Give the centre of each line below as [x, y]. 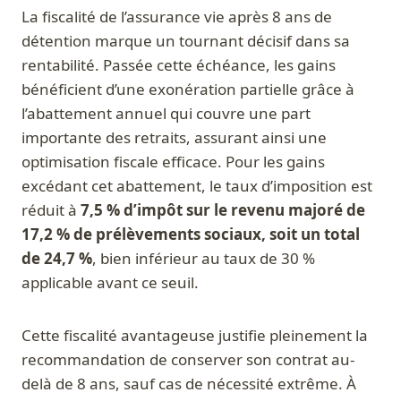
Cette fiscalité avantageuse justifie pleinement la [195, 336]
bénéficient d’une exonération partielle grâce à [188, 90]
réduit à [51, 210]
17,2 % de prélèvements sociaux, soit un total [191, 235]
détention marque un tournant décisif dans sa [186, 41]
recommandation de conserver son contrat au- [188, 360]
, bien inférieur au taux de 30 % [204, 259]
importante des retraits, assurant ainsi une [174, 138]
